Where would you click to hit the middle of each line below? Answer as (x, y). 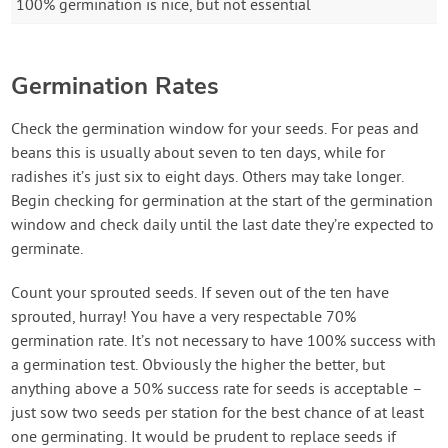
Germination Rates (115, 85)
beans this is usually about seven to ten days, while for (198, 153)
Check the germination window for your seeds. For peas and (215, 129)
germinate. (47, 249)
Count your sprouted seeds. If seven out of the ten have (200, 293)
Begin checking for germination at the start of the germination (222, 201)
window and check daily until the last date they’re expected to (223, 225)
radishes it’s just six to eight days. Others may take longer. (208, 177)
